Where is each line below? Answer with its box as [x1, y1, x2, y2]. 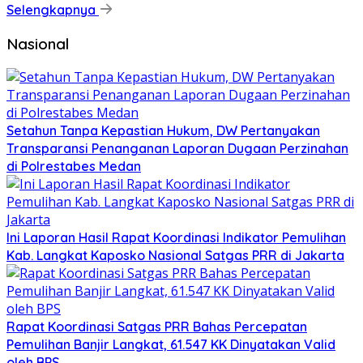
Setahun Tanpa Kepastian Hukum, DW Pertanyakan [6, 122, 320, 139]
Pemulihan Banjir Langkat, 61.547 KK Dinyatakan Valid [6, 336, 335, 353]
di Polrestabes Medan [6, 158, 141, 175]
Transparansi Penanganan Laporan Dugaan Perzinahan [6, 140, 348, 157]
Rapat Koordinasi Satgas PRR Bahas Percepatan [6, 318, 307, 335]
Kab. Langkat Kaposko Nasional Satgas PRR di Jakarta [6, 247, 344, 264]
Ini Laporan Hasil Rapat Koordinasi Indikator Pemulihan [6, 229, 346, 246]
